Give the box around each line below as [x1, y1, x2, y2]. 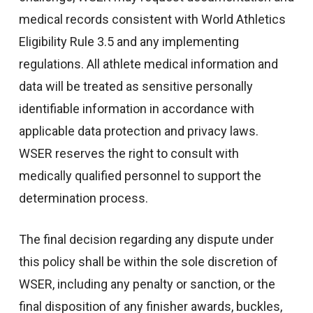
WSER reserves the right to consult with [18, 145, 239, 161]
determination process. [18, 190, 154, 205]
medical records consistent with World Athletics [18, 11, 286, 27]
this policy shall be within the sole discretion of [18, 254, 278, 269]
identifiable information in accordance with [18, 101, 254, 116]
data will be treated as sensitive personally [18, 78, 253, 94]
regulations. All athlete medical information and [18, 56, 278, 71]
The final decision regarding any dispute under [18, 231, 274, 247]
